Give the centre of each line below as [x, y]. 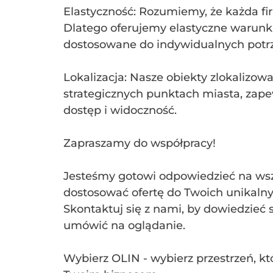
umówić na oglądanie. [124, 225]
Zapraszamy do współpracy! [140, 143]
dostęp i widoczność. [120, 110]
